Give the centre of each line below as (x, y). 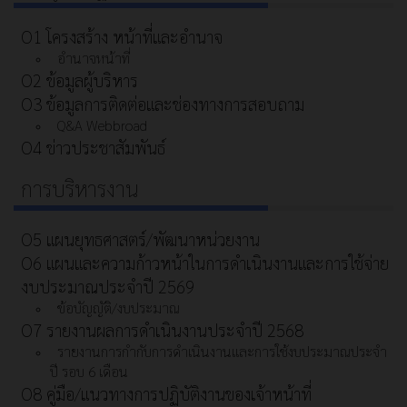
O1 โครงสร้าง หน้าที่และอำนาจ (122, 37)
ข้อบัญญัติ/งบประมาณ (119, 308)
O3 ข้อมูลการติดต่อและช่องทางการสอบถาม (163, 104)
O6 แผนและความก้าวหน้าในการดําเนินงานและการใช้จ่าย (205, 263)
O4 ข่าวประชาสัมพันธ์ (93, 148)
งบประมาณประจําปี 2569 (108, 287)
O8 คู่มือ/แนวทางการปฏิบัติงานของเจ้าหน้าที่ (166, 394)
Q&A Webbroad (102, 125)
